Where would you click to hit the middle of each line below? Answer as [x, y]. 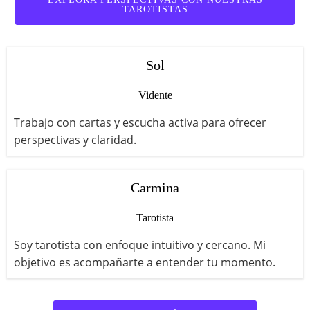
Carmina [155, 188]
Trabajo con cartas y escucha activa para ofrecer [140, 123]
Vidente [155, 95]
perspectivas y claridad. [75, 140]
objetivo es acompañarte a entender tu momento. [145, 263]
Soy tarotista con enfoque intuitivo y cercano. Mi [140, 245]
